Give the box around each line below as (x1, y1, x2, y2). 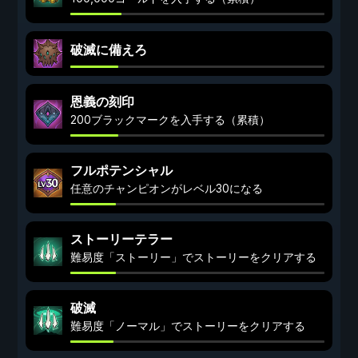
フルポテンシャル (70, 162, 173, 178)
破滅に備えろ (70, 42, 147, 58)
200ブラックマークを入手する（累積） (70, 113, 270, 126)
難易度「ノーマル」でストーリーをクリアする (70, 319, 305, 332)
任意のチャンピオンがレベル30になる (70, 181, 263, 195)
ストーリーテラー (70, 231, 173, 247)
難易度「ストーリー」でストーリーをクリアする (70, 250, 316, 264)
